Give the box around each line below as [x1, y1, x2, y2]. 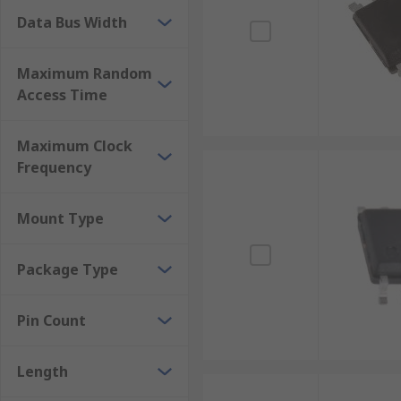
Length [17, 362, 68, 381]
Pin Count [17, 311, 86, 330]
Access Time [17, 85, 107, 105]
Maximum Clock [17, 136, 132, 156]
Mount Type [17, 209, 104, 228]
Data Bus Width [17, 13, 127, 32]
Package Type [17, 260, 118, 279]
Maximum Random [17, 64, 152, 83]
